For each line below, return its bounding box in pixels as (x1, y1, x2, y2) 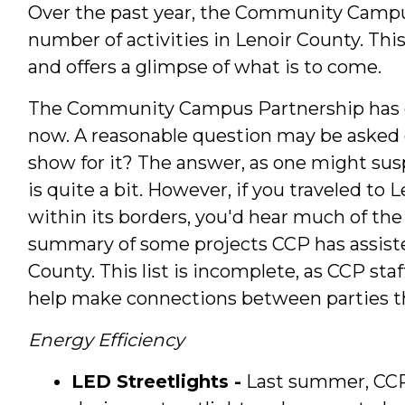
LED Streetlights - (71, 370, 241, 392)
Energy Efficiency (27, 328, 184, 351)
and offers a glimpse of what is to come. (27, 55, 381, 78)
